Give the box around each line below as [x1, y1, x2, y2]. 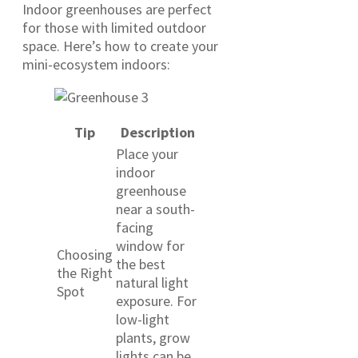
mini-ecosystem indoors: [22, 54, 170, 74]
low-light [116, 309, 169, 328]
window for [116, 236, 185, 255]
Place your [116, 144, 178, 163]
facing [116, 217, 153, 237]
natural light [116, 272, 189, 292]
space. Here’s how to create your [22, 36, 218, 55]
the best [116, 254, 165, 273]
